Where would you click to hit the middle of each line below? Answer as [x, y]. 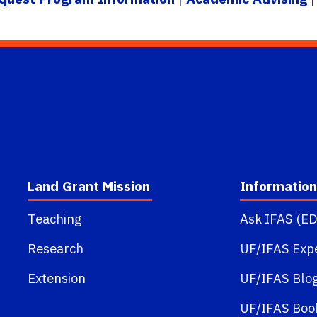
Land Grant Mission [88, 186]
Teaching [54, 219]
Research [55, 249]
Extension [56, 278]
